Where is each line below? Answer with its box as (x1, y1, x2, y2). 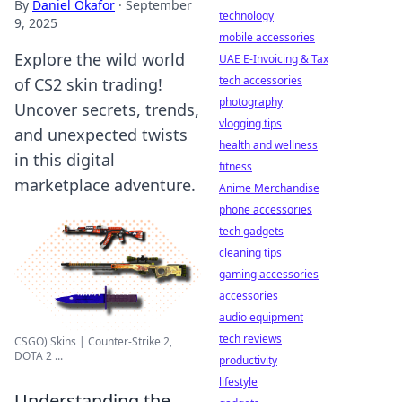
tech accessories (219, 73, 302, 88)
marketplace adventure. (14, 174, 196, 196)
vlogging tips (219, 116, 282, 131)
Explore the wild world (14, 48, 185, 70)
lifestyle (219, 374, 258, 389)
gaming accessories (219, 267, 319, 282)
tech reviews (219, 331, 282, 346)
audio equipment (219, 310, 303, 325)
